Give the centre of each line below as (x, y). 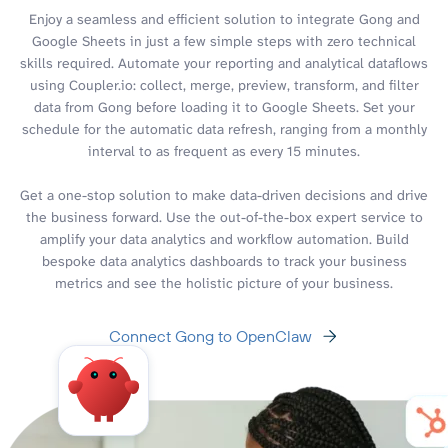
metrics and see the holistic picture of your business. (224, 282)
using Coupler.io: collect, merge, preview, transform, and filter (224, 84)
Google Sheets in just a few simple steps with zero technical (224, 40)
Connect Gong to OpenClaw (210, 335)
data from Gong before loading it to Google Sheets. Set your (224, 106)
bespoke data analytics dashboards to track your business (224, 260)
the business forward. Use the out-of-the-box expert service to (224, 216)
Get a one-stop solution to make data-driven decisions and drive (224, 194)
